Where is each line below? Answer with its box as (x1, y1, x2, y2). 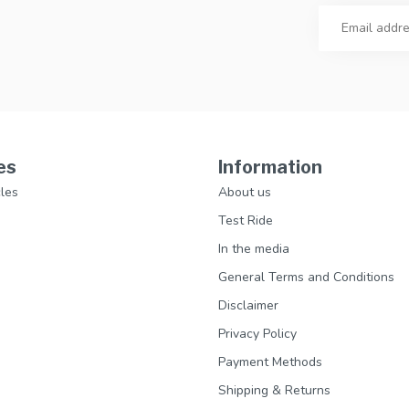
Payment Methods (218, 352, 322, 371)
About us (218, 183, 271, 201)
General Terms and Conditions (218, 267, 394, 286)
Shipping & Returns (218, 381, 330, 399)
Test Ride (218, 211, 273, 229)
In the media (218, 239, 289, 257)
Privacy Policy (218, 324, 297, 342)
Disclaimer (218, 296, 278, 314)
